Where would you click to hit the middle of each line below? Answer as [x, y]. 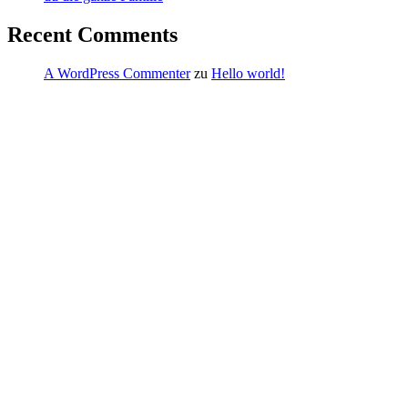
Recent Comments [92, 34]
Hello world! [248, 73]
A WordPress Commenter [117, 73]
